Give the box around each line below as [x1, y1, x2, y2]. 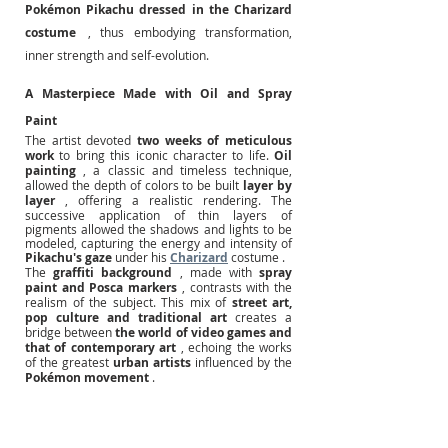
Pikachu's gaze [25, 248, 112, 266]
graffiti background [53, 263, 173, 281]
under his [112, 248, 170, 265]
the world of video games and [115, 323, 293, 341]
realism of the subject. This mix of [25, 293, 226, 310]
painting [25, 161, 76, 179]
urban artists [113, 353, 191, 371]
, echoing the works [180, 338, 293, 355]
